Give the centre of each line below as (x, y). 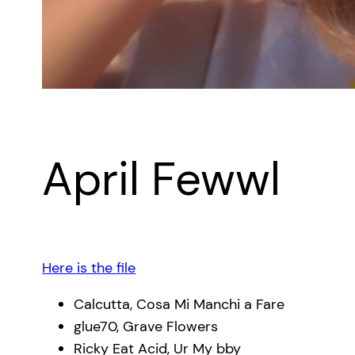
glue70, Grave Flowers (146, 327)
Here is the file (89, 268)
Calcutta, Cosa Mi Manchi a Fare (179, 305)
